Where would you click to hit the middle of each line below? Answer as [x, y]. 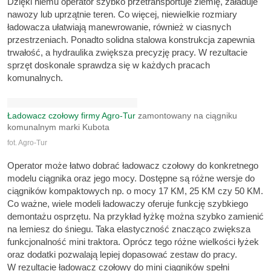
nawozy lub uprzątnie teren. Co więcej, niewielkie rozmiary [122, 14]
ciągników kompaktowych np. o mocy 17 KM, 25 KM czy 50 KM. [135, 191]
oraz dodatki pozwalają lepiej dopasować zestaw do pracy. [122, 254]
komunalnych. [35, 77]
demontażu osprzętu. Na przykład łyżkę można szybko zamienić [135, 216]
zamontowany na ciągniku [186, 116]
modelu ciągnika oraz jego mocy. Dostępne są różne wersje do [131, 178]
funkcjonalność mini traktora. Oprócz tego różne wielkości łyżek [133, 241]
